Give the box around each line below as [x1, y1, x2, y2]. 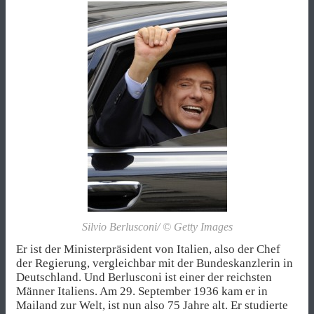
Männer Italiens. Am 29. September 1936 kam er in [16, 285, 268, 299]
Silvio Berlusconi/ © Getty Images [81, 221, 233, 233]
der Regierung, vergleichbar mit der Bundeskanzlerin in [16, 257, 293, 271]
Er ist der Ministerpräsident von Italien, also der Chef [16, 243, 280, 257]
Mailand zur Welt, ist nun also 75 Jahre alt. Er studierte [16, 299, 288, 313]
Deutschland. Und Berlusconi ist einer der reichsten [16, 271, 272, 285]
